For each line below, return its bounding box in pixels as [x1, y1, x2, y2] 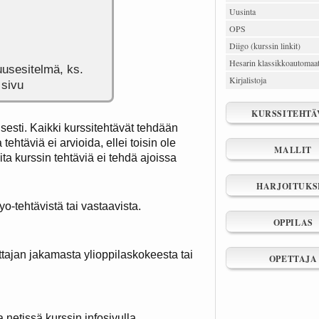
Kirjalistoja [229, 73, 266, 85]
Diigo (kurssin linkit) [229, 39, 300, 51]
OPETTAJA [268, 252, 318, 265]
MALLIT [274, 143, 313, 156]
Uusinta [229, 5, 256, 17]
